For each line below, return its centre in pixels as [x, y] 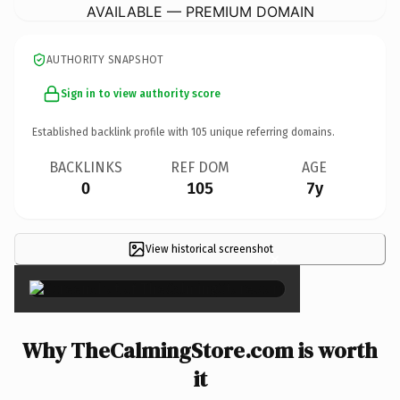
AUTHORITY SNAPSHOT [105, 59]
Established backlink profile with [112, 132]
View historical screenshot [209, 249]
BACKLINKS [86, 167]
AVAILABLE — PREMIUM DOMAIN [200, 11]
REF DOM [200, 167]
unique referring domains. [271, 132]
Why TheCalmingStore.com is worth [200, 350]
